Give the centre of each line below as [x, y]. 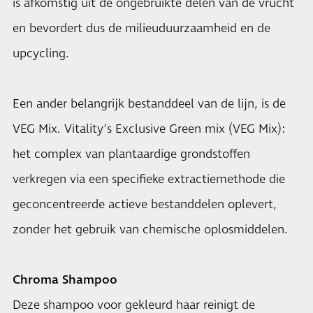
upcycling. [41, 54]
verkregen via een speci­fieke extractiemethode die [149, 180]
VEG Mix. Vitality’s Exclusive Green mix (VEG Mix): [149, 129]
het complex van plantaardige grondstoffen [131, 154]
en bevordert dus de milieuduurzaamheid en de [141, 29]
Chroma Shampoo [65, 280]
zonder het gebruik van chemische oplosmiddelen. [150, 230]
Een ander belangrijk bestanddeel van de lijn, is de [149, 104]
